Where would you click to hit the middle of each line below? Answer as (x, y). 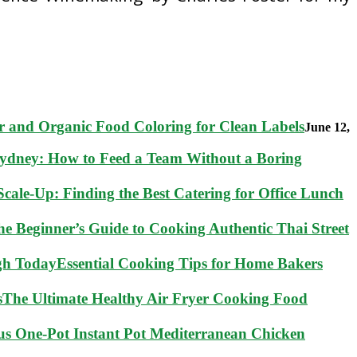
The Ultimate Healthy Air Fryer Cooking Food (155, 299)
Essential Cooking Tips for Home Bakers (190, 264)
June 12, (327, 127)
